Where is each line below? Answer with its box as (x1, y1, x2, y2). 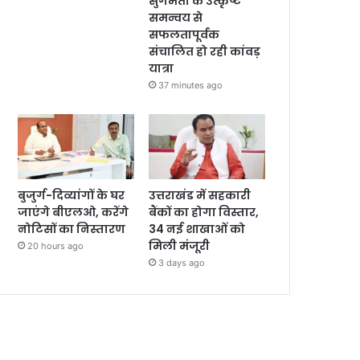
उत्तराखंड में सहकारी (149, 187, 252, 204)
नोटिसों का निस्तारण (18, 221, 126, 238)
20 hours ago (27, 240, 84, 252)
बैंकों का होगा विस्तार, (149, 204, 260, 221)
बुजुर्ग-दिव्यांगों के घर (18, 187, 125, 204)
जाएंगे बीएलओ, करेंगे (18, 204, 129, 221)
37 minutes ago (158, 79, 223, 91)
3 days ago (158, 257, 206, 269)
